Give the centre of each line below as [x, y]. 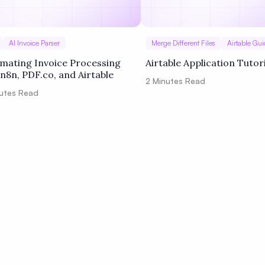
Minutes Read [178, 81]
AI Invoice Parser [34, 43]
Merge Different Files [183, 43]
